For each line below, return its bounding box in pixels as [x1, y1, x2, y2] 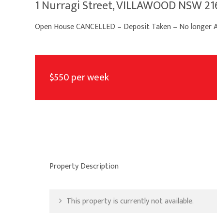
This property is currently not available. [64, 194, 194, 208]
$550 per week [49, 69, 109, 86]
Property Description [49, 159, 119, 173]
